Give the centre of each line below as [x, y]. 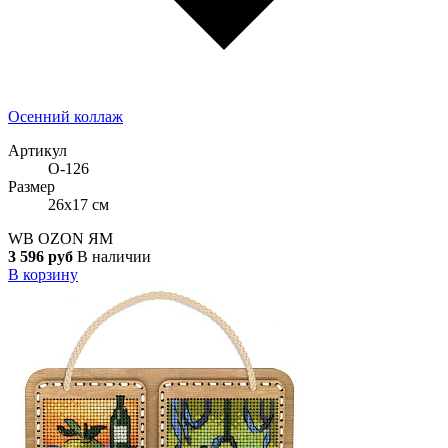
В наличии [114, 256]
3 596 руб [40, 256]
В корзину [43, 274]
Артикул [37, 150]
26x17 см [78, 204]
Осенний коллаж [65, 116]
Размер [31, 186]
